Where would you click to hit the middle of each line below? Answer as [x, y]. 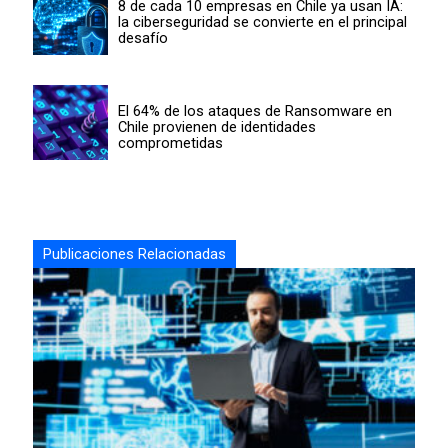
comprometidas [170, 143]
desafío [142, 38]
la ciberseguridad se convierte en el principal [262, 22]
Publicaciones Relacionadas [134, 253]
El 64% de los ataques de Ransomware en [254, 111]
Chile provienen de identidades [216, 127]
